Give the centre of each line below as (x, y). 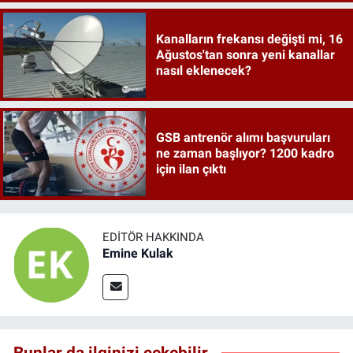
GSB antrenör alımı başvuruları (243, 138)
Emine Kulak (138, 254)
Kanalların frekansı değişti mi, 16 (249, 39)
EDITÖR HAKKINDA (153, 238)
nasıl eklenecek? (203, 70)
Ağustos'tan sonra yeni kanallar (245, 54)
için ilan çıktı (191, 169)
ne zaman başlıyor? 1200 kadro (245, 154)
